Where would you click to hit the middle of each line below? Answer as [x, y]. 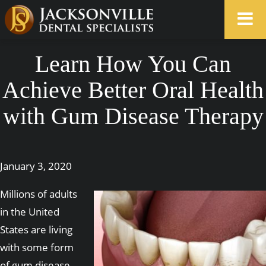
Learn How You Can [133, 64]
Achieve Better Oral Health [133, 90]
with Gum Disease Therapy [133, 116]
